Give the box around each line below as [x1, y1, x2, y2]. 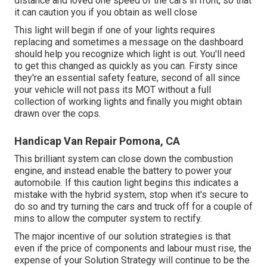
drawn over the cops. [14, 107, 101, 119]
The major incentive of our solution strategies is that [14, 230, 231, 242]
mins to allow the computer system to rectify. [14, 212, 202, 224]
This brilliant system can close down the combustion [14, 153, 233, 164]
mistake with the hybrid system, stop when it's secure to [14, 188, 249, 200]
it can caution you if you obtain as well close [14, 6, 197, 18]
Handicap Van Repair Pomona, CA [14, 134, 180, 147]
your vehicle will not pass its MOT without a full [14, 83, 211, 95]
